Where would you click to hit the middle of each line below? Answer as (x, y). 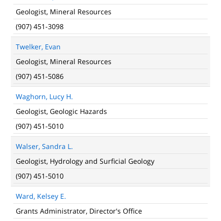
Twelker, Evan (38, 47)
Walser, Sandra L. (44, 146)
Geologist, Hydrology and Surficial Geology (85, 161)
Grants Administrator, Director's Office (79, 211)
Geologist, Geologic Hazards (61, 111)
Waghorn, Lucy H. (44, 96)
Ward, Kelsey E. (41, 196)
